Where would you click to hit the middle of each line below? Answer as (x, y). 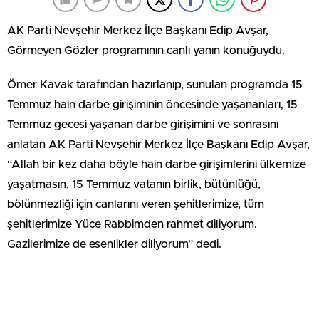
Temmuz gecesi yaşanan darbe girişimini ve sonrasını (143, 125)
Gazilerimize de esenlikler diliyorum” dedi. (114, 244)
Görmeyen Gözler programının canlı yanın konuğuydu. (146, 51)
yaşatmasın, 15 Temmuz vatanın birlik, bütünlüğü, (134, 184)
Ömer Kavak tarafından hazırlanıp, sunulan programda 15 (155, 85)
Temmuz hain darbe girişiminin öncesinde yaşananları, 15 (152, 105)
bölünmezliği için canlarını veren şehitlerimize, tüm (136, 204)
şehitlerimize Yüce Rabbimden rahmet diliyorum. (132, 224)
